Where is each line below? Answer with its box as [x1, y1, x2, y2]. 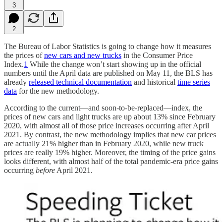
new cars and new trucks [44, 51, 121, 59]
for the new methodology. [17, 86, 99, 95]
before [36, 166, 55, 174]
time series [177, 77, 210, 86]
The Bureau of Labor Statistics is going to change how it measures [4, 42, 211, 51]
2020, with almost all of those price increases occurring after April [4, 121, 209, 130]
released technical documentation [29, 77, 132, 86]
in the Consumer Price [121, 51, 193, 59]
